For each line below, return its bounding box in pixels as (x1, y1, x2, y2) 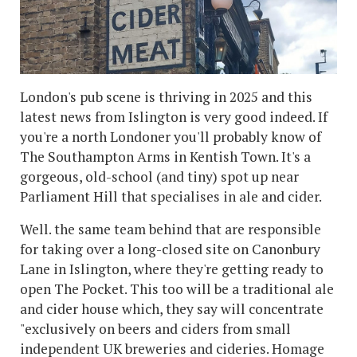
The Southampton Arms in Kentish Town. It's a (20, 147, 311, 167)
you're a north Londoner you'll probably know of (20, 127, 321, 147)
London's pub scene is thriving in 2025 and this (20, 88, 312, 107)
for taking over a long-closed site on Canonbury (20, 240, 320, 259)
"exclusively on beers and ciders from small (20, 320, 291, 339)
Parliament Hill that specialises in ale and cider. (20, 187, 322, 206)
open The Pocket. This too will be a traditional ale (20, 280, 334, 299)
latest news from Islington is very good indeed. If (20, 108, 328, 127)
